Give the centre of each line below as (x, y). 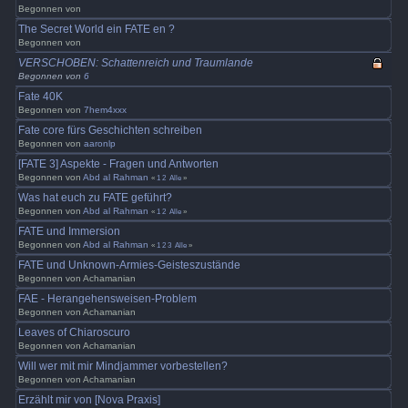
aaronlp (100, 143)
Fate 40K (41, 96)
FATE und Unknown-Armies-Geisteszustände (130, 265)
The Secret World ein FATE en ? (97, 29)
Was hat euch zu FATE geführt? (96, 197)
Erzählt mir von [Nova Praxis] (90, 399)
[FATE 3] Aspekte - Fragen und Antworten (119, 163)
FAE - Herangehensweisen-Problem (108, 298)
